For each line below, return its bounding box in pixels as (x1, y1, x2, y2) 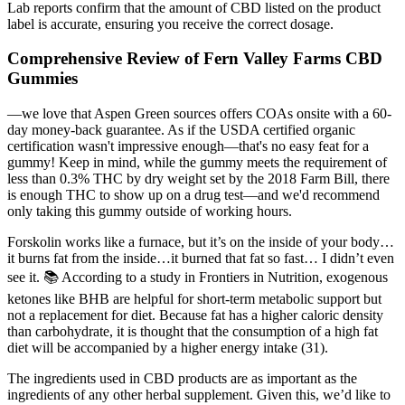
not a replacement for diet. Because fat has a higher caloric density (7, 307, 383, 324)
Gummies (7, 69, 78, 89)
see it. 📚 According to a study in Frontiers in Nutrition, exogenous (7, 269, 388, 286)
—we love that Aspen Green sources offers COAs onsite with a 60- (7, 106, 391, 122)
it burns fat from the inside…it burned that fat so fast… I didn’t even (7, 250, 394, 267)
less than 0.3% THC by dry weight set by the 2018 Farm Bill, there (7, 171, 390, 187)
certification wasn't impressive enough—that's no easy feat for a (7, 138, 369, 155)
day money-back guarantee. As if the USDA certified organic (7, 122, 355, 138)
